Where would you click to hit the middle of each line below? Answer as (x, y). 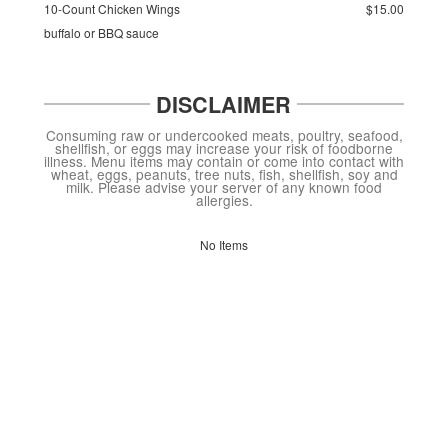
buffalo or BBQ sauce (101, 32)
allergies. (224, 199)
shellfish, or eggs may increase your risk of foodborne (224, 147)
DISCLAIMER (223, 104)
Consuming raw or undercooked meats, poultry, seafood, (224, 134)
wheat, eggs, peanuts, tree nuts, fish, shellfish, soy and (224, 173)
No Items (224, 245)
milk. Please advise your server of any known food (224, 186)
